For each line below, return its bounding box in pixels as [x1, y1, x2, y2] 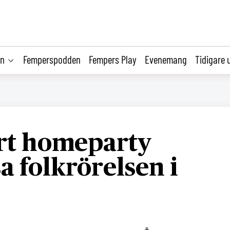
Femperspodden [23, 52, 81, 66]
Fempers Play [89, 52, 137, 66]
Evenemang [145, 52, 187, 66]
